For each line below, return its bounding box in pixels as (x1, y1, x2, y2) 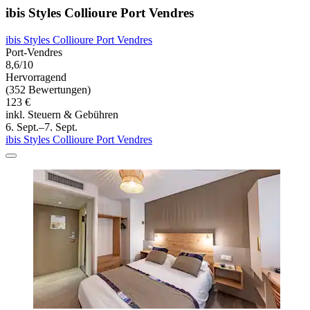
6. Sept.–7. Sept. (6, 120, 77, 133)
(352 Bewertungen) (6, 83, 91, 95)
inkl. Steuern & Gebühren (6, 108, 118, 120)
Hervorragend (6, 71, 66, 83)
